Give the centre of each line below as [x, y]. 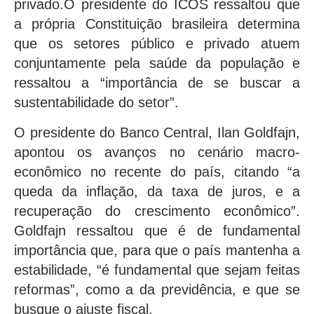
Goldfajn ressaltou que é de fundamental [157, 230]
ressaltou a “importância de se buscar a [157, 83]
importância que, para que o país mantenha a [157, 250]
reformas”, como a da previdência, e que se [157, 289]
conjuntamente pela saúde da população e [157, 63]
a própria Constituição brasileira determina [157, 24]
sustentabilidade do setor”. [96, 103]
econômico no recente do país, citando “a [157, 171]
